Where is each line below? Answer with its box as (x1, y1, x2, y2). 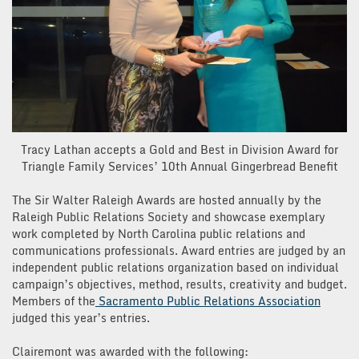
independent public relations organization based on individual (12, 258, 339, 277)
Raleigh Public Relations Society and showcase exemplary (12, 208, 325, 227)
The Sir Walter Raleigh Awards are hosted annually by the (12, 191, 321, 210)
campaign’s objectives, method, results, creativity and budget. (12, 275, 347, 294)
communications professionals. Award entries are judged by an (12, 241, 345, 260)
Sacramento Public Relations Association (95, 292, 321, 311)
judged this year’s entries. (12, 309, 150, 328)
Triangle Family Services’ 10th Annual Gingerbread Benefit (21, 157, 338, 176)
